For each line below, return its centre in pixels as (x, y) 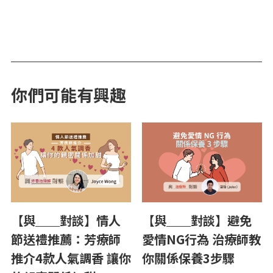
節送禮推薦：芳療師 (66, 239)
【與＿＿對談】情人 (66, 220)
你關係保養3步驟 (188, 258)
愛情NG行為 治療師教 (201, 239)
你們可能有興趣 (69, 94)
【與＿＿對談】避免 (197, 220)
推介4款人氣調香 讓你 (71, 258)
